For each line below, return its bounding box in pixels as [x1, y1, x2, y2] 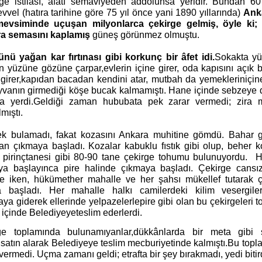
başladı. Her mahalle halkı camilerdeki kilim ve [8, 185, 232, 195]
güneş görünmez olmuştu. [90, 30, 199, 40]
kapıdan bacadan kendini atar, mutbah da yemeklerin [20, 74, 245, 84]
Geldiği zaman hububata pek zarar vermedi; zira [33, 96, 258, 106]
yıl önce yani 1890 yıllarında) [119, 8, 244, 18]
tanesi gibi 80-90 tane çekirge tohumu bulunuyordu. [25, 152, 248, 162]
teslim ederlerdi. [76, 208, 142, 218]
